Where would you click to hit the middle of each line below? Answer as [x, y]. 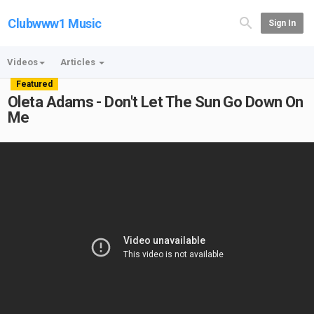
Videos [22, 62]
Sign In [282, 23]
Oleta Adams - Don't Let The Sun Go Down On [156, 102]
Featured [34, 84]
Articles [79, 62]
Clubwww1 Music [55, 23]
